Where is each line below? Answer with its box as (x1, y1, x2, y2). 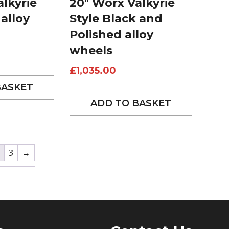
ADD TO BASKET (90, 97, 171, 109)
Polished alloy (69, 27, 153, 41)
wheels (69, 43, 112, 57)
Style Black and (69, 11, 163, 26)
